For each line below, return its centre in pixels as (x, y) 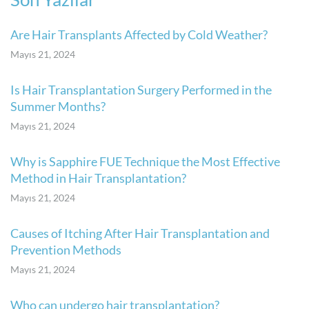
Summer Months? (58, 107)
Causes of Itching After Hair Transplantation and (140, 233)
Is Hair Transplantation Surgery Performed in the (141, 90)
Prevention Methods (66, 250)
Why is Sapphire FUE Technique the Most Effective (145, 162)
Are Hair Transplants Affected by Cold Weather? (139, 35)
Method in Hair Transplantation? (98, 178)
